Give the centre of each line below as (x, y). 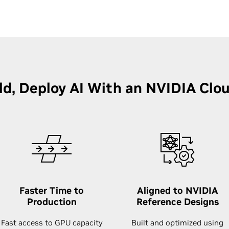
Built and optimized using (177, 223)
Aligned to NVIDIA (177, 190)
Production (52, 202)
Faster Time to (52, 190)
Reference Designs (177, 202)
